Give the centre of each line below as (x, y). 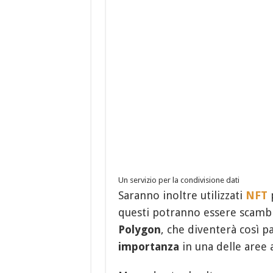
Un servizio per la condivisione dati (179, 180)
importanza (148, 247)
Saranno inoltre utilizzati (182, 196)
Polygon (139, 230)
